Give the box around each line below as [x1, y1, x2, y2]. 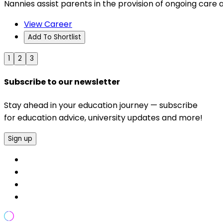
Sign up [8, 133, 32, 143]
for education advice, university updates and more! [4, 111, 203, 123]
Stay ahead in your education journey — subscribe [4, 99, 198, 111]
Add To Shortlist [28, 32, 81, 42]
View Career [24, 18, 72, 30]
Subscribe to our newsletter [4, 76, 120, 88]
